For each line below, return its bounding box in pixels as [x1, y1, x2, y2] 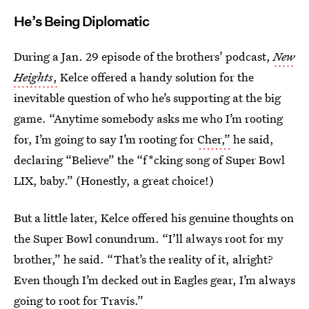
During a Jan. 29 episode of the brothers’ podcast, [14, 48, 273, 64]
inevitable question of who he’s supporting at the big [14, 90, 281, 106]
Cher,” [197, 131, 230, 147]
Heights [14, 69, 53, 85]
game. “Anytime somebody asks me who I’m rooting [14, 110, 283, 126]
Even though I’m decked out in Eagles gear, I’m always [14, 272, 295, 288]
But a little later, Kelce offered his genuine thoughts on [14, 210, 294, 226]
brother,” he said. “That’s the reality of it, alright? [14, 251, 273, 267]
